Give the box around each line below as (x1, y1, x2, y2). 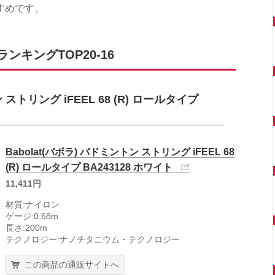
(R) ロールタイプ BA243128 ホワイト (6, 162, 172, 172)
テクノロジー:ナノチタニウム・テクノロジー (6, 234, 180, 244)
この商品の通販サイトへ (25, 260, 119, 269)
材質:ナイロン (6, 199, 60, 209)
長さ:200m (6, 223, 47, 233)
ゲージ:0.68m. (6, 211, 61, 221)
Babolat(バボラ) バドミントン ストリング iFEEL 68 (6, 147, 234, 157)
